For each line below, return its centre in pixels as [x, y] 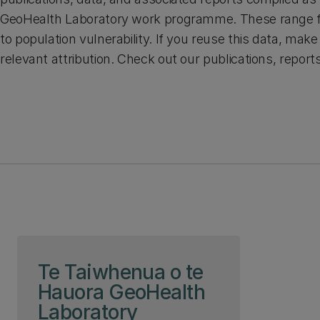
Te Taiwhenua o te [121, 272]
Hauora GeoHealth [122, 292]
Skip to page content [83, 248]
